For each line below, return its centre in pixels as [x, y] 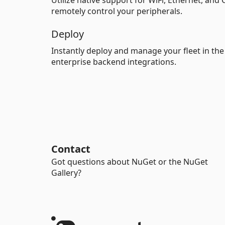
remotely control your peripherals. [117, 11]
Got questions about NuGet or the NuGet [130, 162]
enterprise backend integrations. [114, 62]
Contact [71, 149]
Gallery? [66, 173]
